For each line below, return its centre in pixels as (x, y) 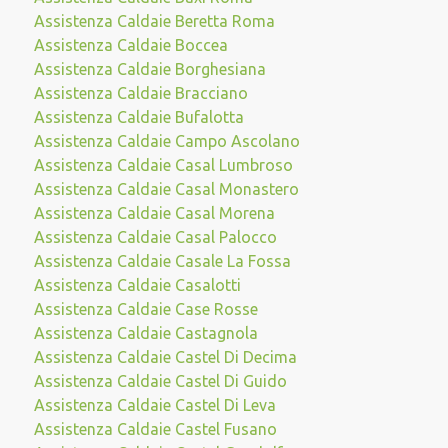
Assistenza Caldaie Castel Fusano (155, 429)
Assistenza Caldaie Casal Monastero (166, 189)
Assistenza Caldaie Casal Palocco (155, 237)
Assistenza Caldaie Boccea (130, 45)
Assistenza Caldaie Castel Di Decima (165, 357)
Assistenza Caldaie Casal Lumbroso (163, 165)
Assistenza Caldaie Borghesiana (149, 69)
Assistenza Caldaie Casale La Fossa (162, 261)
